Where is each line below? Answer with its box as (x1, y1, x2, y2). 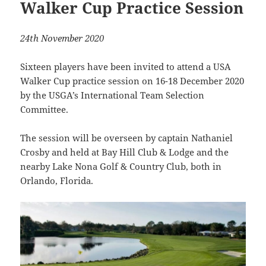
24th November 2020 (20, 31, 104, 44)
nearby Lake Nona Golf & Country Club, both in (20, 160, 222, 172)
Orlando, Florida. (20, 174, 94, 186)
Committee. (20, 103, 69, 115)
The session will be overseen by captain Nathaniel (20, 131, 233, 144)
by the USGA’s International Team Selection (20, 88, 205, 101)
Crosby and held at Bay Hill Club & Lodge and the (20, 145, 229, 158)
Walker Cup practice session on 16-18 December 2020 (20, 74, 245, 87)
